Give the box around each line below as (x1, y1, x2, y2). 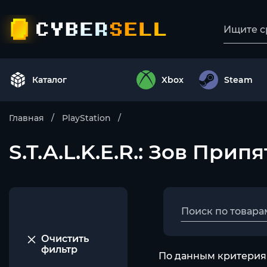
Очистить (41, 233, 89, 244)
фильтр (41, 244, 77, 255)
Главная (9, 113, 44, 123)
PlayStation (62, 113, 111, 123)
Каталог (32, 74, 67, 85)
